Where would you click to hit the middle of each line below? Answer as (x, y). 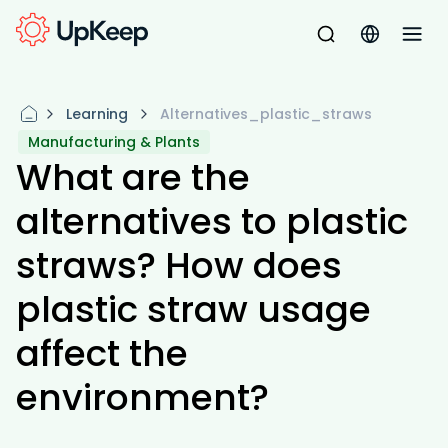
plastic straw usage (193, 309)
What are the (133, 177)
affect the (102, 353)
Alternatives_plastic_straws (266, 114)
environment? (142, 397)
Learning (97, 114)
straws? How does (179, 265)
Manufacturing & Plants (114, 142)
